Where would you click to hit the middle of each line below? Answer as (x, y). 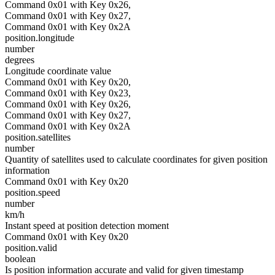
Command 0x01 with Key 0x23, (68, 93)
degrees (20, 60)
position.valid (31, 248)
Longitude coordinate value (58, 71)
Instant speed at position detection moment (87, 226)
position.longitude (40, 38)
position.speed (33, 192)
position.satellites (38, 137)
